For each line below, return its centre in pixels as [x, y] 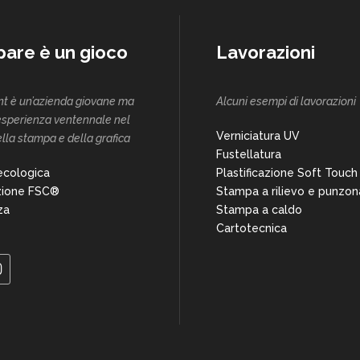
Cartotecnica [252, 228]
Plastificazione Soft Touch [287, 173]
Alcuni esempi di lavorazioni [286, 101]
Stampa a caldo [259, 210]
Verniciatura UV [258, 136]
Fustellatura [249, 154]
